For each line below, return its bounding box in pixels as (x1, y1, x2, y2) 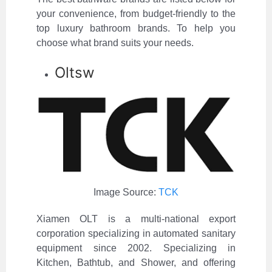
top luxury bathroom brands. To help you (36, 22, 236, 33)
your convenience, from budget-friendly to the (36, 8, 236, 19)
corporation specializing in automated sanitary (36, 228, 236, 239)
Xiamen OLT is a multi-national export (36, 213, 236, 224)
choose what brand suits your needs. (36, 37, 194, 48)
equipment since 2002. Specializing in (36, 242, 236, 253)
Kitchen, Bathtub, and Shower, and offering (36, 257, 236, 268)
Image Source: (93, 186, 158, 197)
